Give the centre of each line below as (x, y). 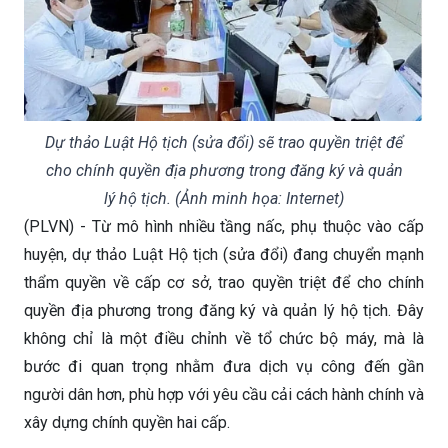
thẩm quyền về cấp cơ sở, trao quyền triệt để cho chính (224, 282)
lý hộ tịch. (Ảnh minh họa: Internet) (224, 198)
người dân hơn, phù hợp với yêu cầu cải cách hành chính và (224, 394)
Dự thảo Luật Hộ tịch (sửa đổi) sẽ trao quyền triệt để (224, 142)
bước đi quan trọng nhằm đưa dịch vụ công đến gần (224, 366)
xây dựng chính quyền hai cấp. (127, 422)
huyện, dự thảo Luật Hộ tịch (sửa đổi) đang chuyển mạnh (224, 254)
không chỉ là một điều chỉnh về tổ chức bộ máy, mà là (224, 338)
